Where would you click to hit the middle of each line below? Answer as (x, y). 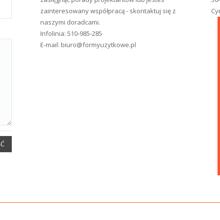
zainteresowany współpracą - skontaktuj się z (108, 11)
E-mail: (51, 45)
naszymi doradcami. (70, 22)
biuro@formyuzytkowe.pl (99, 45)
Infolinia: (54, 33)
